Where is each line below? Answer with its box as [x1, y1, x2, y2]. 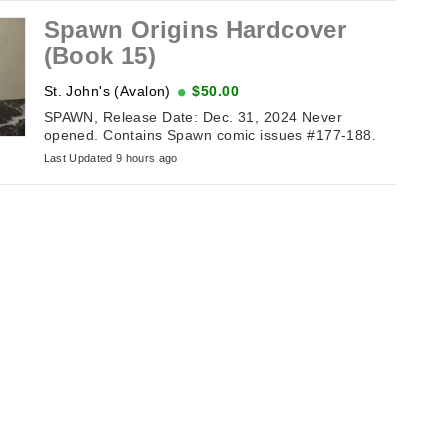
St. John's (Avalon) [43, 82, 171, 99]
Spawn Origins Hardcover [43, 15, 346, 43]
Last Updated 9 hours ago [43, 152, 178, 165]
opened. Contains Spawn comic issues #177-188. [43, 127, 377, 144]
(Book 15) [43, 41, 156, 69]
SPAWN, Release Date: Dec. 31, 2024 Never [43, 109, 342, 126]
